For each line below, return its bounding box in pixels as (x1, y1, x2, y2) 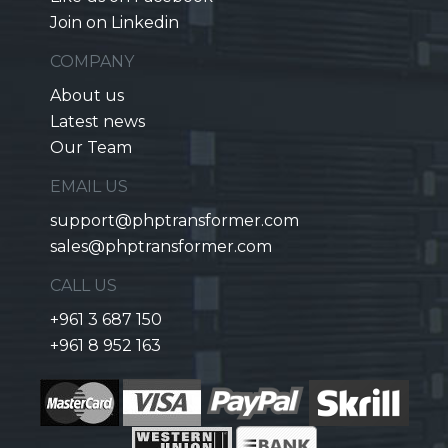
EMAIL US (50, 177, 128, 196)
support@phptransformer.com (50, 211, 299, 230)
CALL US (50, 276, 117, 295)
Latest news (50, 112, 145, 131)
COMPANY (50, 52, 134, 71)
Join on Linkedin (50, 13, 179, 32)
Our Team (50, 138, 132, 157)
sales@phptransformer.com (50, 237, 272, 256)
